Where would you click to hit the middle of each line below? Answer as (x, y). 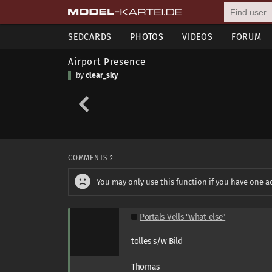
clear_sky (102, 75)
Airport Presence (107, 61)
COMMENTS (89, 158)
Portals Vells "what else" (183, 217)
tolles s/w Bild (157, 241)
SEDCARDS (90, 37)
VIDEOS (198, 37)
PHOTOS (147, 37)
